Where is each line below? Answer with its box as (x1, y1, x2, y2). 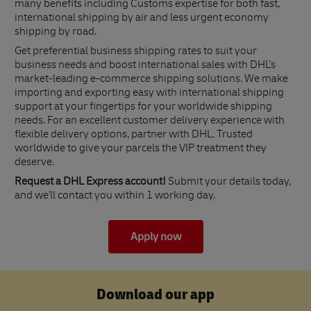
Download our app (96, 285, 215, 305)
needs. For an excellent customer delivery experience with (15, 116, 285, 128)
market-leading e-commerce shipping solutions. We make (15, 74, 288, 86)
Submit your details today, (166, 177, 291, 189)
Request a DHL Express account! (15, 177, 166, 189)
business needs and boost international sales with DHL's (15, 60, 276, 72)
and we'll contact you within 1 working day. (15, 191, 215, 203)
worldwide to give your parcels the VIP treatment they (15, 144, 267, 155)
